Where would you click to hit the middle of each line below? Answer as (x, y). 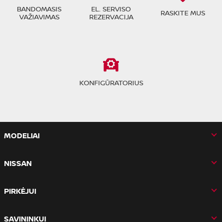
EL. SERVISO (111, 9)
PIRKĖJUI (20, 191)
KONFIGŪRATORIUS (111, 83)
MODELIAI (22, 136)
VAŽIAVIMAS (39, 17)
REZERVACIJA (111, 17)
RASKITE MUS (183, 13)
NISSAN (18, 164)
